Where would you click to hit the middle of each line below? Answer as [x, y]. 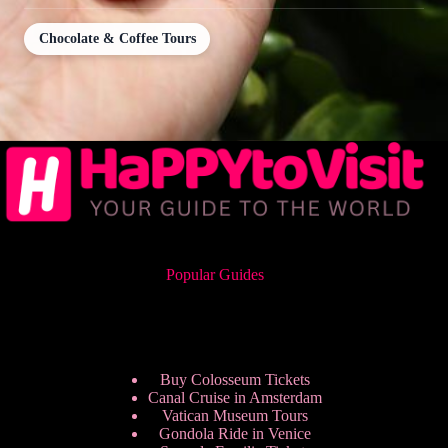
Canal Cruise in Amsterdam [235, 398]
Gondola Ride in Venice [235, 434]
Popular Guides [215, 275]
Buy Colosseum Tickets [235, 380]
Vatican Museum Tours [235, 416]
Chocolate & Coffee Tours [117, 38]
